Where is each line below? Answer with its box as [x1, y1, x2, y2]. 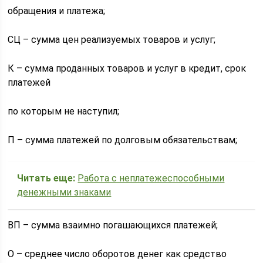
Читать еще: [17, 173, 76, 184]
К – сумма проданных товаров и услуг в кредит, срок [8, 63, 247, 74]
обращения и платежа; [8, 5, 106, 16]
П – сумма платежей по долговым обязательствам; [8, 134, 238, 146]
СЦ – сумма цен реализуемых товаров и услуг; [8, 34, 216, 45]
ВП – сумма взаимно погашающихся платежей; [8, 220, 218, 231]
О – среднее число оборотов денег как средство [8, 248, 227, 259]
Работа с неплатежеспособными [77, 173, 225, 184]
